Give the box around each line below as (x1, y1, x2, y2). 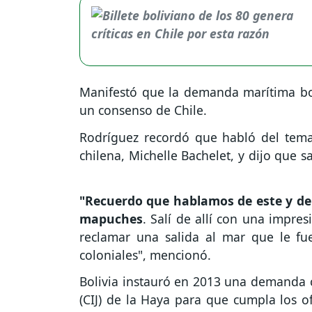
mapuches (79, 210, 143, 227)
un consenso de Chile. (79, 101, 210, 118)
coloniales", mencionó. (79, 246, 214, 263)
